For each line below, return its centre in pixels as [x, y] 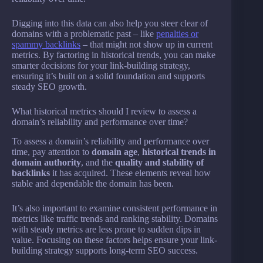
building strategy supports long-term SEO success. [105, 251]
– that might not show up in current [146, 45]
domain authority [46, 163]
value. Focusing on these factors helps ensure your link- [114, 240]
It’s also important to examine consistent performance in [114, 208]
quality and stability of [159, 163]
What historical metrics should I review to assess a [104, 112]
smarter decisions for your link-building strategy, [101, 66]
